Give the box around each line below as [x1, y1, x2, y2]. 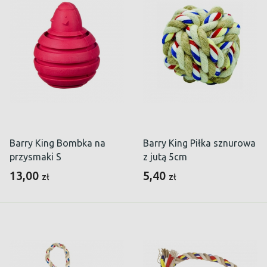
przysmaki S [10, 151, 61, 162]
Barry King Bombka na [10, 137, 105, 148]
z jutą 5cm [143, 151, 187, 162]
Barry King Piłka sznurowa [143, 137, 256, 148]
